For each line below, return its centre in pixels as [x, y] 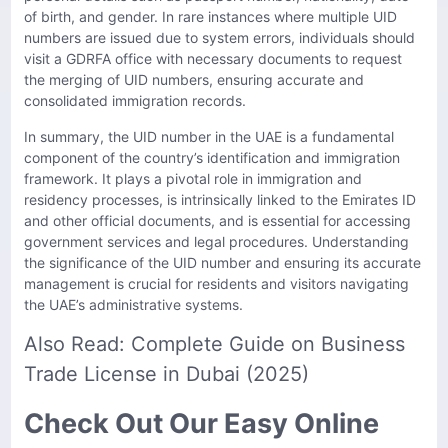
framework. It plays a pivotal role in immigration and [193, 178]
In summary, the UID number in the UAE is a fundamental [209, 136]
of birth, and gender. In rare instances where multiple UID [210, 17]
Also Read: [77, 344]
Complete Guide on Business [268, 344]
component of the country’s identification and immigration [212, 157]
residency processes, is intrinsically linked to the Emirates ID [220, 199]
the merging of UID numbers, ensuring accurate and [194, 80]
